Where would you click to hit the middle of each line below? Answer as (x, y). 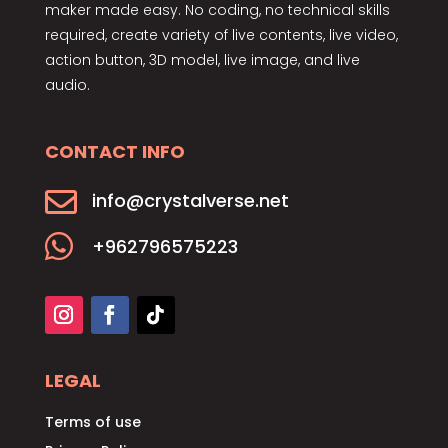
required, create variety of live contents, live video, (221, 35)
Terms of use (92, 422)
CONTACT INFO (114, 151)
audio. (67, 85)
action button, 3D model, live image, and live (202, 60)
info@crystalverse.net (190, 200)
